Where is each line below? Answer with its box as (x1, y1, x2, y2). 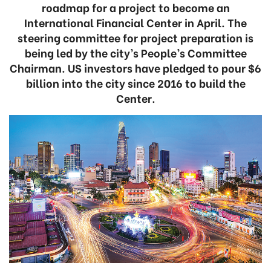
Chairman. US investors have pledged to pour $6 (10, 59, 261, 76)
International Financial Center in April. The (24, 14, 247, 30)
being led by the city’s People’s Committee (24, 44, 247, 60)
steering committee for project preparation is (18, 29, 253, 45)
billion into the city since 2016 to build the (25, 74, 246, 91)
